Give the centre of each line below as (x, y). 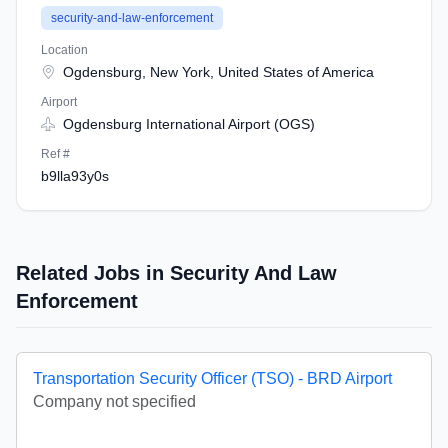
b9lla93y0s (75, 176)
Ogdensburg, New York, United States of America (216, 72)
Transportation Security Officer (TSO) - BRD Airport (212, 378)
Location (64, 50)
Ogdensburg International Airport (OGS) (187, 124)
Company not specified (114, 401)
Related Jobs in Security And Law (176, 273)
